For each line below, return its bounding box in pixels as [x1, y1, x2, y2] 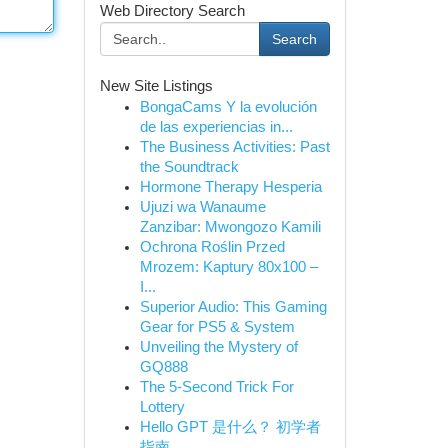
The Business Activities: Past [139, 139, 330, 155]
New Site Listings [99, 78, 213, 94]
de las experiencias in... [139, 119, 293, 135]
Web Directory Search [99, 3, 245, 19]
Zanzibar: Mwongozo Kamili [139, 219, 321, 235]
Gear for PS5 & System [139, 319, 295, 335]
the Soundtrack [139, 159, 239, 175]
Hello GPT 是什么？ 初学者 [139, 419, 321, 435]
